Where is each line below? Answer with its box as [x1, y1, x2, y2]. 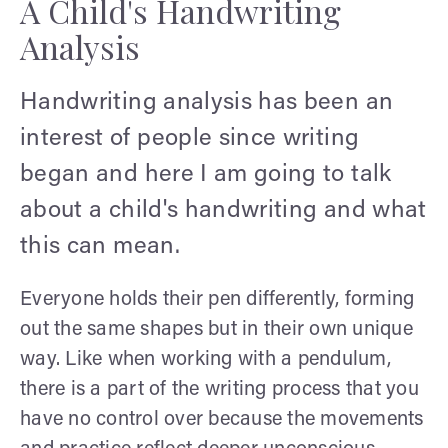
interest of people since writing [20, 126, 360, 151]
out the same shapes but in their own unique [20, 319, 413, 340]
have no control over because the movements [20, 409, 424, 430]
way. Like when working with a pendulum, [20, 349, 391, 370]
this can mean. [20, 234, 180, 259]
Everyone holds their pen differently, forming [20, 289, 415, 310]
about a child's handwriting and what [20, 198, 427, 223]
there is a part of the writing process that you [20, 379, 419, 400]
